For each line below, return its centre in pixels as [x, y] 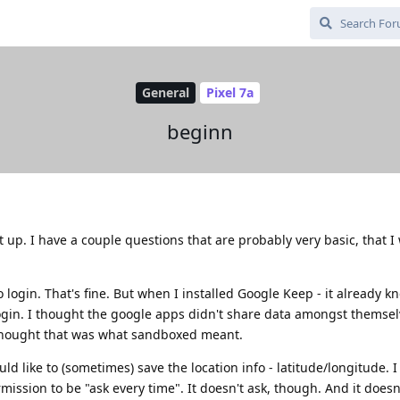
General [166, 93]
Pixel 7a [230, 93]
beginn [200, 131]
